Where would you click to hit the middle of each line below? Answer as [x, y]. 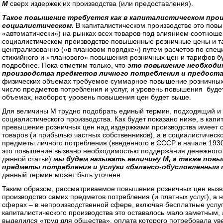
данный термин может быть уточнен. [62, 175]
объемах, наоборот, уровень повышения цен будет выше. [97, 97]
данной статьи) [28, 159]
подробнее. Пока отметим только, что [65, 65]
